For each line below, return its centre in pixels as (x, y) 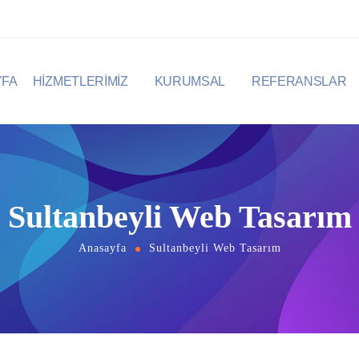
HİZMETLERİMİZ (80, 81)
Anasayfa (102, 248)
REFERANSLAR (299, 81)
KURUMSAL (190, 81)
